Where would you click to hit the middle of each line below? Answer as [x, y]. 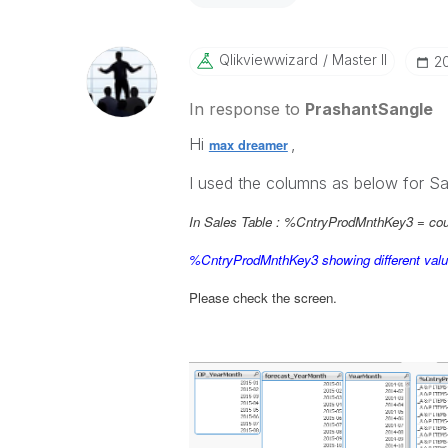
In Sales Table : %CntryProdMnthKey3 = [308, 221]
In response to [246, 109]
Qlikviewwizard [268, 59]
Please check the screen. [262, 297]
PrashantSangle [368, 109]
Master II [357, 59]
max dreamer [248, 145]
